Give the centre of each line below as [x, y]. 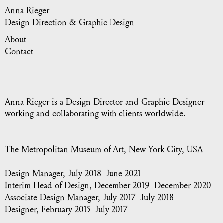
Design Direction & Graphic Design [70, 23]
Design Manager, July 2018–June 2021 [73, 173]
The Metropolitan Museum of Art [64, 150]
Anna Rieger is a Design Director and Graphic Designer [105, 102]
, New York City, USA [163, 150]
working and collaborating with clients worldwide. [95, 114]
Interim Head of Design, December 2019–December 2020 [108, 185]
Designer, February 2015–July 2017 [66, 209]
